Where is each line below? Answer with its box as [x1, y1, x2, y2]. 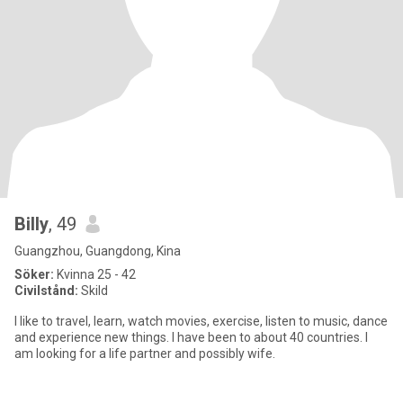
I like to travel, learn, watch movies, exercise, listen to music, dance [14, 314, 388, 328]
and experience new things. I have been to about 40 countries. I [14, 330, 172, 345]
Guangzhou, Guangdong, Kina [14, 244, 181, 258]
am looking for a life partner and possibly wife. [14, 346, 275, 361]
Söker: [14, 267, 54, 282]
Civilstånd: [14, 283, 78, 298]
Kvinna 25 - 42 [54, 267, 136, 282]
